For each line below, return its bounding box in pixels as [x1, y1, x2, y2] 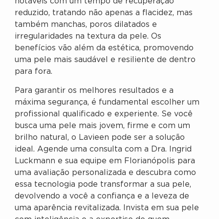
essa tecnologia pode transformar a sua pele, [15, 180, 191, 188]
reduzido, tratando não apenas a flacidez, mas [15, 9, 193, 17]
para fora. [15, 68, 52, 76]
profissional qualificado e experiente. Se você [15, 110, 193, 118]
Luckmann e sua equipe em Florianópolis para [15, 157, 195, 165]
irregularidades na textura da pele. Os [15, 33, 161, 41]
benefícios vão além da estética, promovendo [15, 44, 194, 52]
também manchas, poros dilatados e [15, 21, 157, 29]
